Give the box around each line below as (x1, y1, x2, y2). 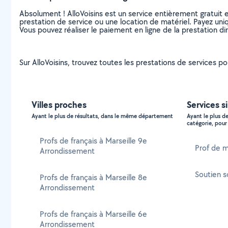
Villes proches (32, 98, 87, 111)
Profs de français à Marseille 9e (40, 135, 147, 146)
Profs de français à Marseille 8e (40, 172, 147, 183)
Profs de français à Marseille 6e (40, 209, 147, 219)
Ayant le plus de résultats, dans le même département (32, 112, 173, 120)
